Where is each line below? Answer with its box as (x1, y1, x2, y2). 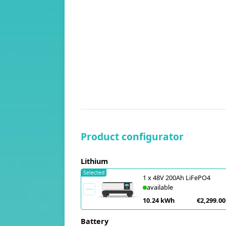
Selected (83, 169, 104, 176)
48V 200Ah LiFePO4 (153, 173, 210, 182)
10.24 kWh (143, 196, 175, 205)
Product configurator (81, 130, 184, 143)
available (147, 183, 173, 192)
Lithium (81, 156, 108, 166)
